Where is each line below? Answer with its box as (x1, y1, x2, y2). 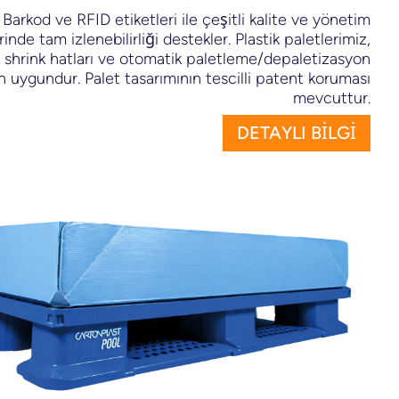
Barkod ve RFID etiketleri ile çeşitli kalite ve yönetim (3, 10, 370, 30)
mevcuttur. (293, 88, 370, 109)
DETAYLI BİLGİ (237, 122, 356, 144)
